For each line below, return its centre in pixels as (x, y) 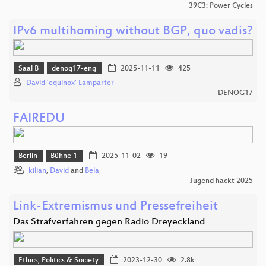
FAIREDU (39, 119)
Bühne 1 (64, 156)
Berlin (28, 156)
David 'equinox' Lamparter (70, 83)
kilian (37, 171)
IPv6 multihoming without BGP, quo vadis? (133, 31)
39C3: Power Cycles (221, 6)
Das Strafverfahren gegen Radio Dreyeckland (109, 222)
